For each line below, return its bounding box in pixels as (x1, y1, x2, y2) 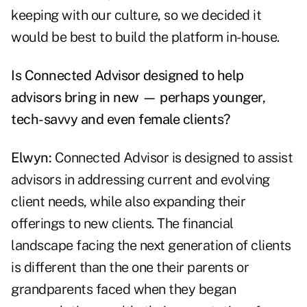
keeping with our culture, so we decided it (11, 7, 261, 24)
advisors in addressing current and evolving (11, 171, 270, 188)
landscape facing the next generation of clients (11, 237, 291, 254)
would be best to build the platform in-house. (11, 29, 280, 46)
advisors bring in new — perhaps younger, (11, 89, 265, 106)
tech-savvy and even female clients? (11, 111, 230, 128)
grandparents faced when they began (11, 281, 236, 298)
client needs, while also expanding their (11, 193, 245, 210)
